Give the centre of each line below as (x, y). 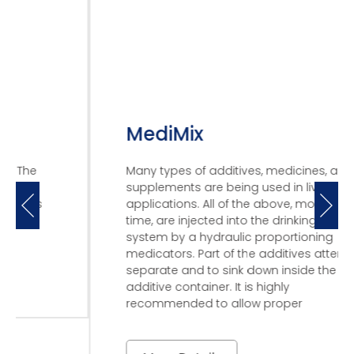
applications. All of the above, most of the (170, 204)
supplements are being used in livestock (168, 187)
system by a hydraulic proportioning (156, 237)
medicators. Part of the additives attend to (173, 254)
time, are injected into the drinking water (166, 220)
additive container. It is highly (135, 287)
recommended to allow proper (141, 303)
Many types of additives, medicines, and (166, 171)
